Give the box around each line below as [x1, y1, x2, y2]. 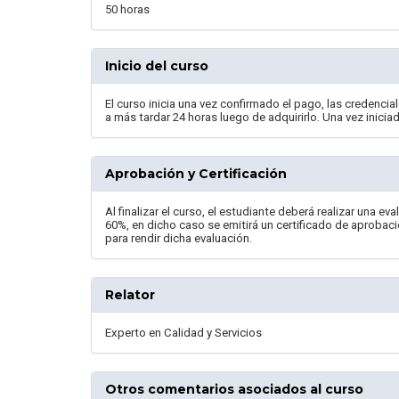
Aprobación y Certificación [105, 166, 287, 182]
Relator [105, 287, 155, 303]
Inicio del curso [105, 58, 208, 74]
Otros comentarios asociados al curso [105, 381, 363, 397]
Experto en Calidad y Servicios [105, 326, 262, 339]
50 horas [105, 3, 150, 16]
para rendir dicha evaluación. [105, 232, 252, 245]
